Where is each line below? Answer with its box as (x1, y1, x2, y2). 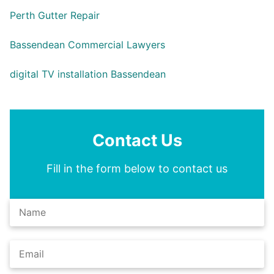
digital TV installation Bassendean (10, 67, 166, 80)
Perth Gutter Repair (10, 9, 100, 22)
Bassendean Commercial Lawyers (10, 38, 165, 51)
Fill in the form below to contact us (46, 161, 228, 175)
